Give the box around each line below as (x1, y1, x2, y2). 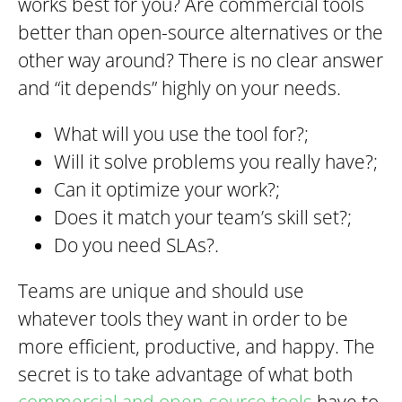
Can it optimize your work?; (54, 177, 280, 203)
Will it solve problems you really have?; (54, 149, 378, 175)
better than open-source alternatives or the (18, 20, 383, 46)
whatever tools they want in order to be (18, 306, 348, 332)
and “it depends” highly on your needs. (18, 75, 341, 101)
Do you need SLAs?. (54, 232, 219, 258)
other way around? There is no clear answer (18, 48, 383, 74)
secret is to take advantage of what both (18, 362, 353, 388)
